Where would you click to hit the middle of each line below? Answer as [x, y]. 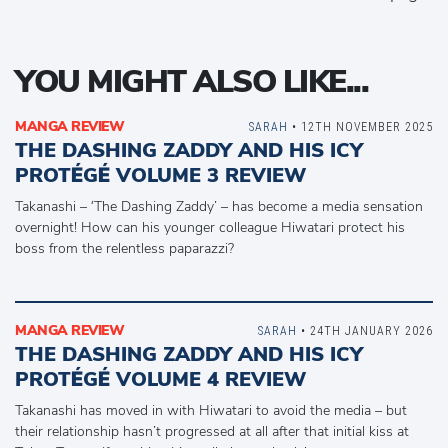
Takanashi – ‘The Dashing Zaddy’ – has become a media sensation [219, 206]
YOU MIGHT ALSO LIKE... [191, 81]
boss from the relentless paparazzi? [124, 248]
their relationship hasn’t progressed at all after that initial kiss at [212, 431]
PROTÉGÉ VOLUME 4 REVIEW [160, 379]
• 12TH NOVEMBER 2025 [360, 126]
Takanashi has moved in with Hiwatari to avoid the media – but [211, 410]
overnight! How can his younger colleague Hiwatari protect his [210, 227]
